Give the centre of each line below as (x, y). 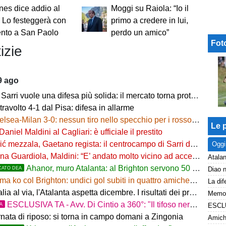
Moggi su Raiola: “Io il (150, 9)
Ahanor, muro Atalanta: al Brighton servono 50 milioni (109, 168)
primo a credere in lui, (149, 21)
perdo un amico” (140, 33)
